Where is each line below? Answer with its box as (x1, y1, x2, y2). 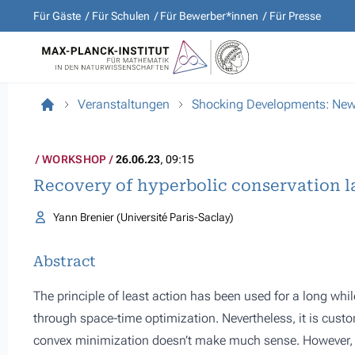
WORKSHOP (42, 153, 107, 166)
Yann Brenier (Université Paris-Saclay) (52, 211, 234, 223)
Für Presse (269, 10, 321, 22)
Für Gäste (33, 10, 81, 22)
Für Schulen (91, 10, 150, 22)
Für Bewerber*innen (160, 10, 258, 22)
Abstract (33, 253, 96, 269)
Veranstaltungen (78, 97, 170, 112)
